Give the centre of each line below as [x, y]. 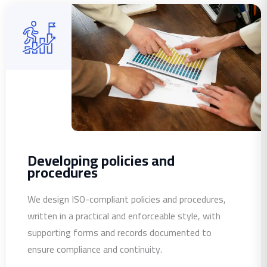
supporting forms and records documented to [119, 232]
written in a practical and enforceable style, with [124, 215]
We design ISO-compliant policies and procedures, [127, 199]
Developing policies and [101, 160]
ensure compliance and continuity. [95, 249]
